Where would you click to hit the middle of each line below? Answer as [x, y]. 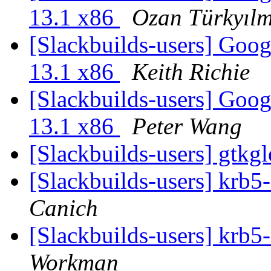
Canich [64, 208]
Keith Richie [191, 72]
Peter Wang [187, 126]
